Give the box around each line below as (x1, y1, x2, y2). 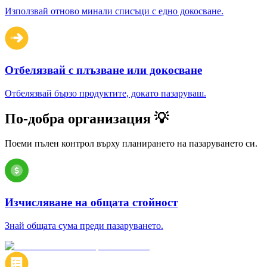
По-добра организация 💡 (5, 110, 169, 126)
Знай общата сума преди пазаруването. (5, 220, 163, 231)
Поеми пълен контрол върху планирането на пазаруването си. (5, 138, 257, 149)
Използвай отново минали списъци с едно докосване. (5, 6, 223, 17)
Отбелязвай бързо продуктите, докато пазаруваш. (5, 88, 206, 98)
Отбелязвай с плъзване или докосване (5, 63, 202, 76)
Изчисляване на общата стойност (5, 196, 178, 209)
